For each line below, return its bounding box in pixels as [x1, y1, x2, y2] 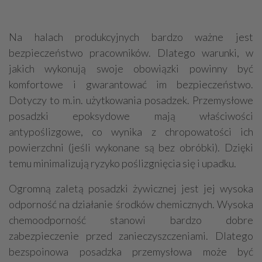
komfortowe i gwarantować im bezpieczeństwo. [9, 78, 253, 91]
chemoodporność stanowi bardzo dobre [9, 213, 253, 227]
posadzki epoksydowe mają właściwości [9, 109, 253, 123]
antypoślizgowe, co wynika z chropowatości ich [9, 125, 253, 139]
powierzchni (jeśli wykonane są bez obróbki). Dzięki [9, 141, 253, 154]
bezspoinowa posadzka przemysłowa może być [9, 245, 253, 258]
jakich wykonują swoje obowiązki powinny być [9, 62, 253, 75]
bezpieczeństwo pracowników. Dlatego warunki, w [9, 46, 253, 60]
